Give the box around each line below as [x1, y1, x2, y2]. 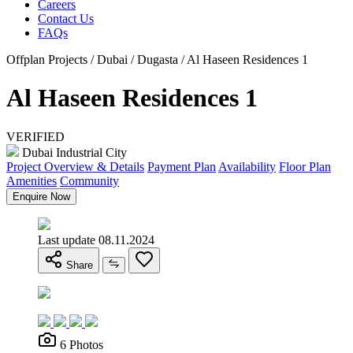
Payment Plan [147, 159, 216, 173]
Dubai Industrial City [19, 145, 127, 159]
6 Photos [60, 337, 103, 351]
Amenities [6, 173, 57, 188]
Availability [218, 159, 276, 173]
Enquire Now [13, 190, 70, 203]
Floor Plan [279, 159, 331, 173]
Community [60, 173, 119, 188]
